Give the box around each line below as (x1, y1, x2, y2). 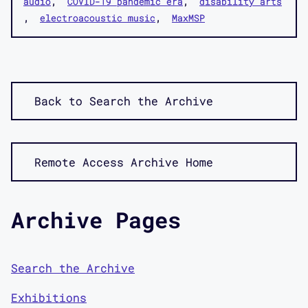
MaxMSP (172, 12, 205, 23)
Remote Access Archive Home (34, 154, 213, 169)
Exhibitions (11, 290, 87, 305)
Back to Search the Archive (34, 93, 213, 108)
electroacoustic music (40, 12, 155, 23)
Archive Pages (11, 205, 181, 235)
